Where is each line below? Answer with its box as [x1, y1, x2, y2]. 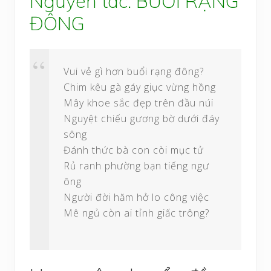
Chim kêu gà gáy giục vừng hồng [64, 80, 216, 94]
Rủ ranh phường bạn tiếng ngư [64, 158, 209, 172]
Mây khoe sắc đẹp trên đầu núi [64, 96, 214, 109]
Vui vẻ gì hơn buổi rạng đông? [64, 64, 204, 78]
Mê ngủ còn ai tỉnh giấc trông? [64, 206, 209, 220]
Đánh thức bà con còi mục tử [64, 143, 204, 157]
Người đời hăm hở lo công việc [64, 190, 209, 204]
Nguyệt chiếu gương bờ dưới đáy [64, 111, 220, 125]
